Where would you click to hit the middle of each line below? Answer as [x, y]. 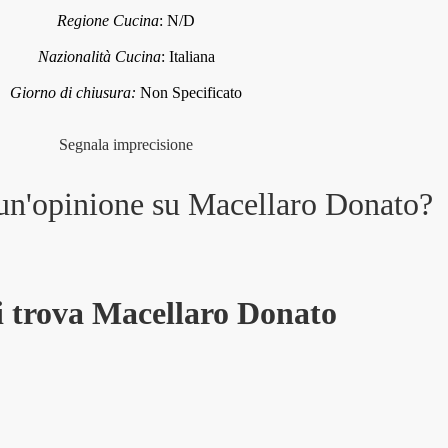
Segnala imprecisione [126, 144]
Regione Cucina [108, 20]
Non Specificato [191, 92]
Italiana [191, 56]
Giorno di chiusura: [75, 92]
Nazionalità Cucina [99, 56]
